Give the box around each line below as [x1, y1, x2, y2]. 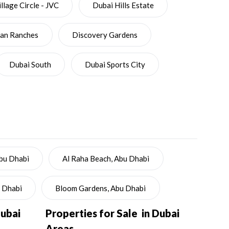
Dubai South [9, 59, 51, 69]
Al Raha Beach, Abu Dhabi [62, 153, 150, 163]
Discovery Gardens [72, 30, 138, 39]
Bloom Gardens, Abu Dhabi [55, 183, 146, 193]
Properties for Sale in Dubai [45, 207, 180, 219]
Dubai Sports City [84, 59, 145, 69]
